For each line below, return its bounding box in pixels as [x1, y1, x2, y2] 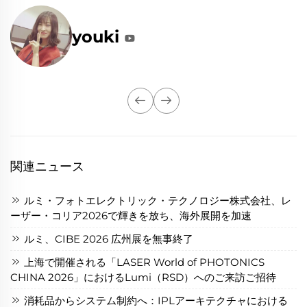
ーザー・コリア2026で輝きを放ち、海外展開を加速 [10, 209, 251, 223]
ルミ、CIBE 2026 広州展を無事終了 [21, 232, 193, 246]
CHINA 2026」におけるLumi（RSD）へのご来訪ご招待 [10, 271, 276, 284]
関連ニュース [10, 159, 84, 175]
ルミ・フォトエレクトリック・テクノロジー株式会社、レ [21, 194, 291, 208]
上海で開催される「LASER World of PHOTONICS [21, 256, 265, 269]
